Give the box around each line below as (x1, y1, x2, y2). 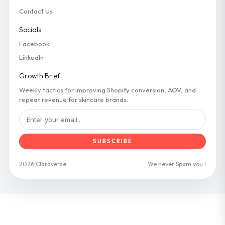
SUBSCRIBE (92, 137, 133, 145)
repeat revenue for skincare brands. (19, 95, 128, 103)
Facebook (19, 39, 49, 48)
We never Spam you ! (148, 160, 206, 168)
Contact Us (19, 7, 53, 15)
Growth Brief (19, 71, 60, 80)
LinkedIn (19, 53, 44, 61)
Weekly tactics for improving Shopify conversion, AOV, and (19, 85, 196, 94)
